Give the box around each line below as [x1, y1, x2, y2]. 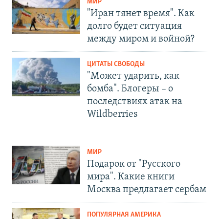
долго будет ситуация [87, 22, 182, 32]
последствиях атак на [87, 97, 182, 107]
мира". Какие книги [87, 172, 175, 182]
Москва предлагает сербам [87, 185, 206, 195]
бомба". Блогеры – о [87, 84, 173, 94]
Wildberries [87, 109, 137, 120]
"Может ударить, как [87, 71, 179, 82]
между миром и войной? [87, 34, 195, 44]
